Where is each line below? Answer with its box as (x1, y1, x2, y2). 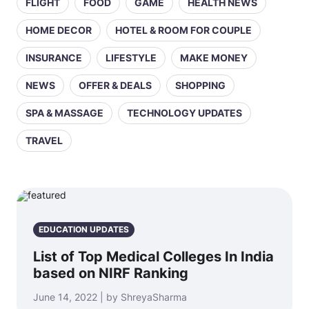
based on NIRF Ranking (33, 265, 188, 281)
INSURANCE (26, 52, 82, 63)
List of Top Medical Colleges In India (33, 248, 274, 265)
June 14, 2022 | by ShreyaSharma (33, 291, 187, 303)
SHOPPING (175, 79, 226, 91)
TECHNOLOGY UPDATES (127, 107, 242, 119)
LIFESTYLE (106, 52, 157, 63)
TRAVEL (26, 134, 63, 146)
